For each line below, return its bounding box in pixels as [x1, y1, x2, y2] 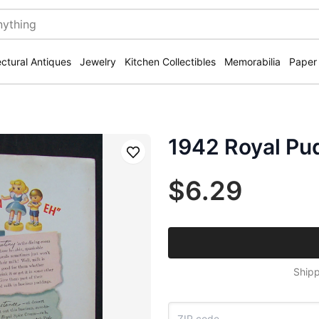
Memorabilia [224, 56, 281, 68]
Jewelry [80, 56, 116, 68]
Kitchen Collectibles [125, 56, 216, 68]
